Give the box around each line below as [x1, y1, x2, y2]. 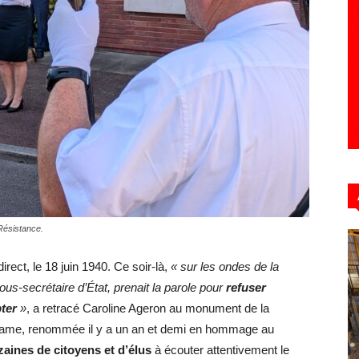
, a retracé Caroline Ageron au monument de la [26, 301, 269, 315]
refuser [226, 280, 266, 294]
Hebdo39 [179, 67, 225, 81]
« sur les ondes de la [171, 260, 279, 273]
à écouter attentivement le [151, 343, 289, 357]
